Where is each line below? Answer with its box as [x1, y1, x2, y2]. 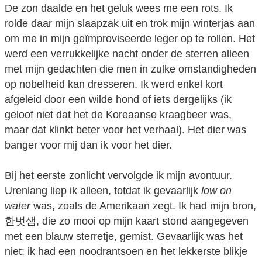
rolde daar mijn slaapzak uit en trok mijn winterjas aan [5, 17, 255, 29]
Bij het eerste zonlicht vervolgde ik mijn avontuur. [5, 170, 232, 182]
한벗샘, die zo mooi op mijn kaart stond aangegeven [5, 215, 249, 227]
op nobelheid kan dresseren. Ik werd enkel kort [5, 78, 223, 90]
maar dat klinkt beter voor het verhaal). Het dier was [5, 123, 246, 136]
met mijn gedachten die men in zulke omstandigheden [5, 63, 256, 75]
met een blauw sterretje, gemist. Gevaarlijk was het [5, 230, 243, 243]
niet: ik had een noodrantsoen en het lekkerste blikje [5, 246, 247, 258]
